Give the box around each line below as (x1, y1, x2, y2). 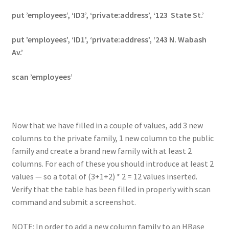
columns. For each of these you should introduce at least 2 (11, 158, 214, 169)
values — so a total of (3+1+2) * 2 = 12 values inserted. (11, 171, 197, 181)
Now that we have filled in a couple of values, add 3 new (11, 120, 203, 130)
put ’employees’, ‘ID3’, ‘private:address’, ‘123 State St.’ (11, 10, 204, 20)
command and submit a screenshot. (11, 196, 136, 207)
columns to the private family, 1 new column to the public (11, 132, 214, 143)
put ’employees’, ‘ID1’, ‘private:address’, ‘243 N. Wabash (11, 34, 207, 44)
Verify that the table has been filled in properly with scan (11, 184, 211, 194)
